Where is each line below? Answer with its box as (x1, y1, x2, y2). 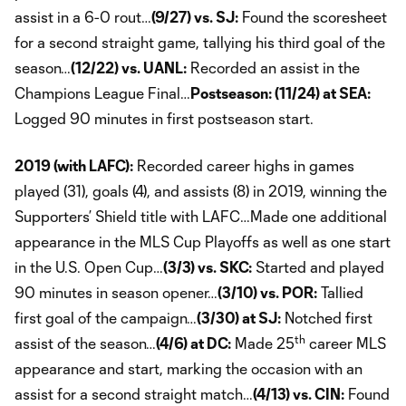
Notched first (281, 308, 372, 326)
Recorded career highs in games (133, 156, 354, 174)
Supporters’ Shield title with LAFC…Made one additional (14, 207, 387, 225)
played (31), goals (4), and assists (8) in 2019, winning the (14, 181, 387, 199)
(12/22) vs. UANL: (71, 58, 187, 76)
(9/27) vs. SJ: (151, 7, 238, 25)
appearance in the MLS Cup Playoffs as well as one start (14, 232, 391, 250)
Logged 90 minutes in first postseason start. (14, 109, 314, 127)
